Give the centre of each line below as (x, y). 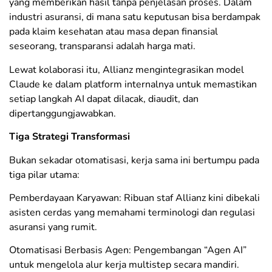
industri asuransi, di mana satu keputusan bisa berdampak (135, 17)
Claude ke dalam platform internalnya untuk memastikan (133, 84)
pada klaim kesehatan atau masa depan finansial (114, 32)
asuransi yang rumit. (53, 227)
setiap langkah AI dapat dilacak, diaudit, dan (104, 99)
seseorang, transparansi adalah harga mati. (102, 46)
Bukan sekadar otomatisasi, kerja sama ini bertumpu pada (134, 160)
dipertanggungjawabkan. (63, 113)
